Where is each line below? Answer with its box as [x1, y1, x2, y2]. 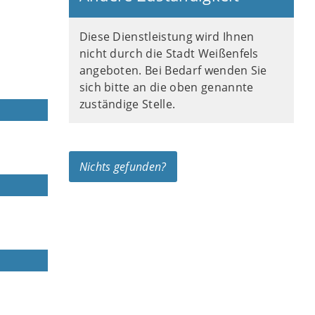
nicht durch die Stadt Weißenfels [79, 46, 259, 61]
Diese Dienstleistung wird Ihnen [79, 29, 255, 44]
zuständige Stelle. [79, 96, 176, 112]
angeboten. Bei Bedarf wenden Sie [79, 63, 267, 78]
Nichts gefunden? [79, 159, 167, 174]
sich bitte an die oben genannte [79, 79, 254, 95]
